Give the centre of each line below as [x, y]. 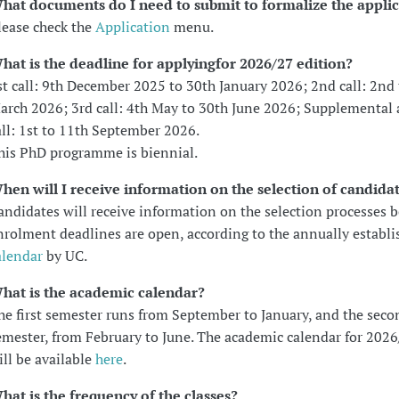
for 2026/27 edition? [284, 63]
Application [134, 26]
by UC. [65, 255]
